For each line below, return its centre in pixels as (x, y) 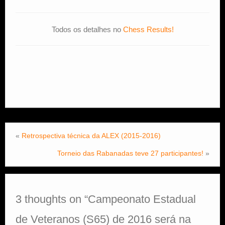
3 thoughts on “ (52, 199)
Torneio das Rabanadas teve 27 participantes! (130, 153)
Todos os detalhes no (87, 29)
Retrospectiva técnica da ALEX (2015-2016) (91, 135)
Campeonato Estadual (142, 199)
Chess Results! (148, 29)
